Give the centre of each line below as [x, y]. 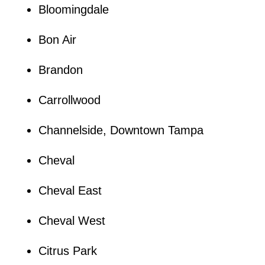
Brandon [60, 70]
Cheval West [72, 220]
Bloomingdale [73, 9]
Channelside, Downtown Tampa [121, 130]
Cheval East [70, 190]
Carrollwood [69, 100]
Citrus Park [67, 251]
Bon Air [57, 39]
